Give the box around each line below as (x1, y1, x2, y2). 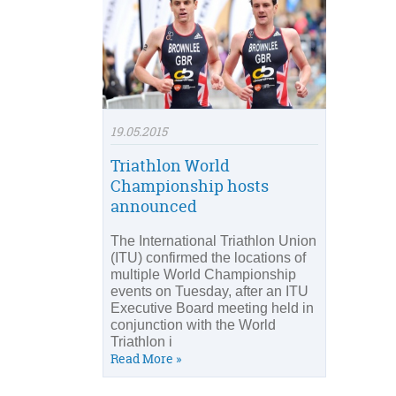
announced (110, 195, 197, 218)
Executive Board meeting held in (110, 301, 314, 316)
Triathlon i (110, 334, 172, 350)
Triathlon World (110, 155, 230, 178)
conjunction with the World (110, 317, 276, 333)
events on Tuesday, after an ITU (110, 284, 308, 300)
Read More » (110, 350, 181, 368)
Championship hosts (110, 175, 269, 198)
